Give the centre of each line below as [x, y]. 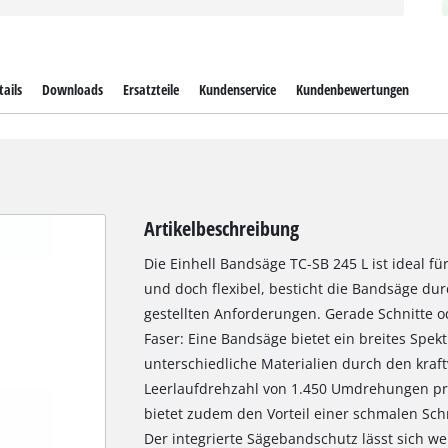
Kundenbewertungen [353, 90]
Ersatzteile [150, 90]
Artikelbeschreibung [221, 228]
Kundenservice [238, 90]
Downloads [72, 90]
